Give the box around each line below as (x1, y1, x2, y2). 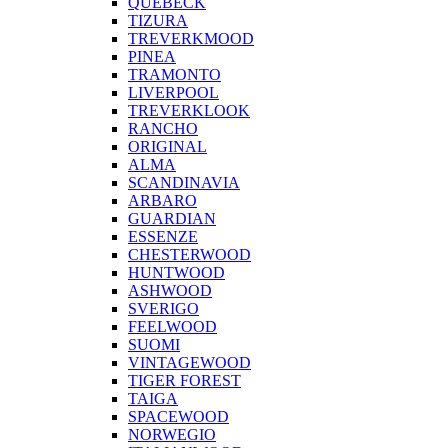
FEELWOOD (128, 318, 217, 336)
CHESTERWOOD (128, 246, 251, 264)
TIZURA (128, 12, 188, 30)
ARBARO (128, 192, 197, 210)
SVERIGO (128, 300, 199, 318)
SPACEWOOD (128, 408, 229, 426)
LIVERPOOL (128, 84, 219, 102)
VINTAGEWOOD (128, 354, 251, 372)
